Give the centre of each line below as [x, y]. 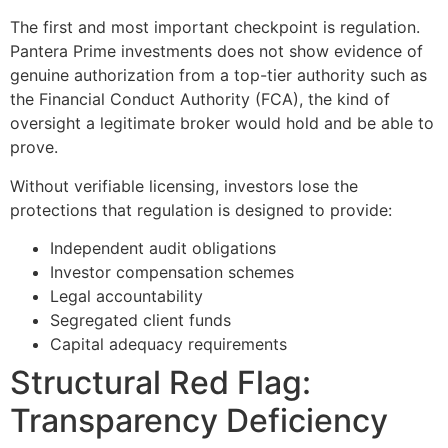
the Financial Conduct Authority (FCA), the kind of [200, 99]
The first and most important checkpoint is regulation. [215, 27]
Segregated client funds [140, 319]
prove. [34, 147]
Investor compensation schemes [172, 271]
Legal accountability [126, 295]
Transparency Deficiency [199, 420]
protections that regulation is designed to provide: [201, 209]
